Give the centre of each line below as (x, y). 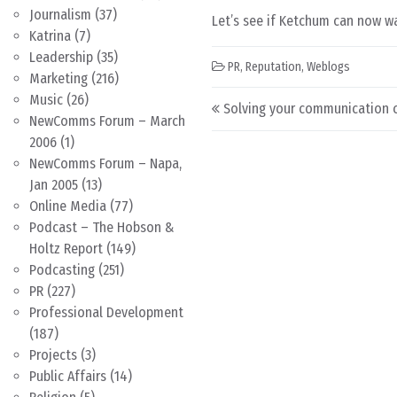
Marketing (58, 78)
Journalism (60, 15)
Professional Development (106, 312)
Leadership (61, 57)
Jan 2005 (54, 185)
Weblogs (328, 67)
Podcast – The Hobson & (102, 227)
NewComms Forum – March (107, 121)
